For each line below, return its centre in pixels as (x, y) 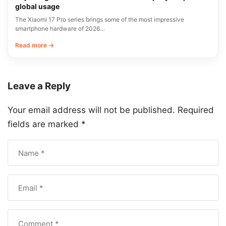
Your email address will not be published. (91, 110)
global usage (37, 7)
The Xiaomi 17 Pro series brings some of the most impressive (100, 20)
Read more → (35, 45)
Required (196, 110)
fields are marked (44, 124)
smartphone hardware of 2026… (60, 29)
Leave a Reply (39, 86)
